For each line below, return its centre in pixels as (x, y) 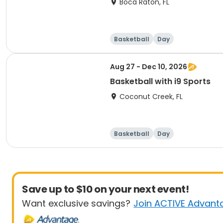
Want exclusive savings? (76, 203)
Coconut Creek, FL (151, 97)
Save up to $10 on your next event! (106, 189)
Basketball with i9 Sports (160, 81)
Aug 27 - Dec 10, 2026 (149, 67)
